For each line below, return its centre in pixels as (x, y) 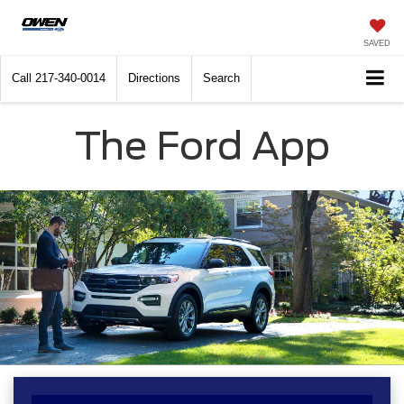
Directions (154, 78)
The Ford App (202, 146)
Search (221, 78)
